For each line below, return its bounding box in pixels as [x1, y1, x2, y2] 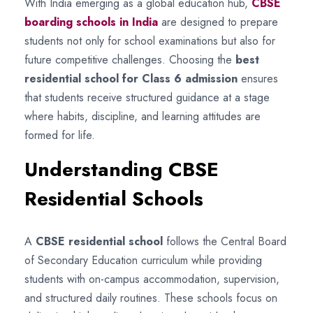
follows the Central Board [163, 233, 286, 249]
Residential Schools [24, 184, 203, 213]
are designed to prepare [158, 13, 278, 30]
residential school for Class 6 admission [24, 70, 238, 87]
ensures [238, 70, 278, 87]
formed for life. [24, 126, 95, 143]
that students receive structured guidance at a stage [24, 89, 270, 105]
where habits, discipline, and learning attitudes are [24, 108, 261, 124]
